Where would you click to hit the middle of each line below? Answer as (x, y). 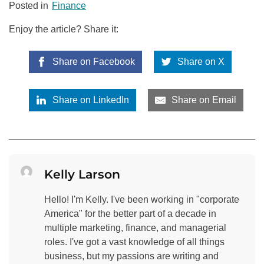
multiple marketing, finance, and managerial (135, 228)
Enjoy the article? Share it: (64, 29)
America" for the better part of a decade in (130, 214)
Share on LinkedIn (89, 100)
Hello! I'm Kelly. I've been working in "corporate (142, 200)
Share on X (200, 62)
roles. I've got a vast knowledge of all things (134, 242)
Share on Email (203, 100)
